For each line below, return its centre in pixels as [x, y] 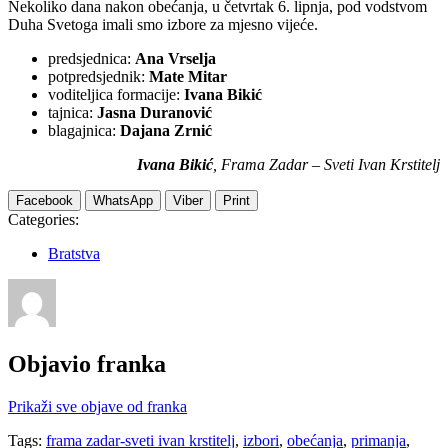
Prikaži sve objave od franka [97, 406]
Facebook [44, 200]
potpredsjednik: [98, 76]
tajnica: [72, 112]
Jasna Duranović [154, 112]
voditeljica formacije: [116, 94]
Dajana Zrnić [166, 130]
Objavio [52, 363]
